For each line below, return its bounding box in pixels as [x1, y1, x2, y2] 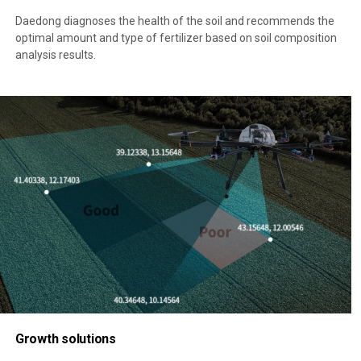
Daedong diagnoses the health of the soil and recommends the [15, 15, 334, 28]
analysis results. [15, 48, 96, 62]
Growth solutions [15, 331, 116, 347]
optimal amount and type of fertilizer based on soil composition [15, 31, 337, 45]
